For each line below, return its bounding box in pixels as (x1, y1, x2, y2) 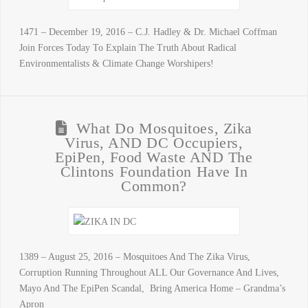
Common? (121, 177, 187, 195)
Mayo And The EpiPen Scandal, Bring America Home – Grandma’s (19, 283, 285, 294)
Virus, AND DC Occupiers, (65, 134, 243, 151)
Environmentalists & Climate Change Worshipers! (19, 58, 214, 69)
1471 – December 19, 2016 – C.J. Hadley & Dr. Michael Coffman (19, 26, 277, 37)
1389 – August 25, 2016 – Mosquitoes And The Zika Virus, (19, 251, 250, 262)
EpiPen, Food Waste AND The (55, 148, 253, 166)
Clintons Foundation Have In (60, 163, 248, 180)
